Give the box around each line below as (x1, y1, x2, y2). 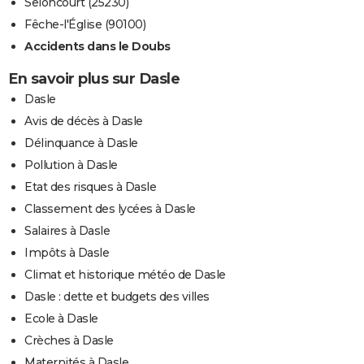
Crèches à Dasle (24, 333, 114, 349)
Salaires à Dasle (24, 223, 110, 239)
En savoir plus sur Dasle (8, 70, 180, 89)
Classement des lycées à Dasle (24, 201, 196, 217)
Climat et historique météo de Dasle (24, 267, 226, 283)
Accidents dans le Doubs (24, 39, 171, 54)
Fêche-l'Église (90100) (24, 17, 145, 32)
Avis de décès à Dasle (24, 114, 143, 129)
